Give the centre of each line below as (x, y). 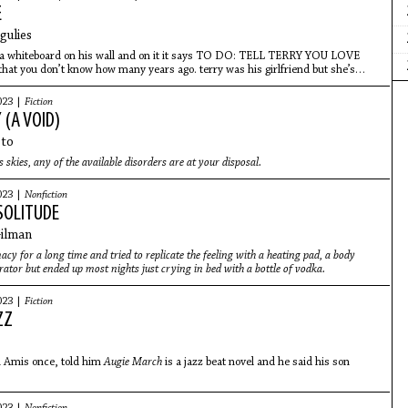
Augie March (133, 362)
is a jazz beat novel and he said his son (255, 362)
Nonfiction (46, 195)
